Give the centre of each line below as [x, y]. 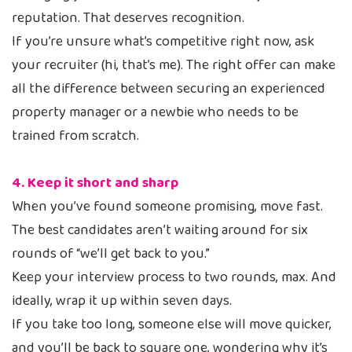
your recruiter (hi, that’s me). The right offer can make [174, 65]
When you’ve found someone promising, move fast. [167, 207]
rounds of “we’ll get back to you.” [111, 254]
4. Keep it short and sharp [95, 183]
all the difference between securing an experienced [169, 89]
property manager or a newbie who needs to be [155, 112]
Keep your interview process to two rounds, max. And [174, 277]
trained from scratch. [75, 136]
